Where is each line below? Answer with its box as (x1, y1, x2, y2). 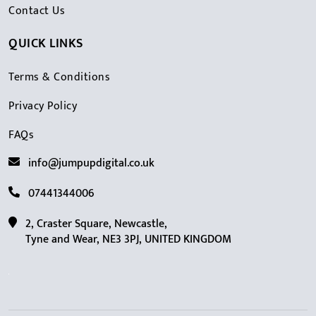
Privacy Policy (8, 97, 77, 116)
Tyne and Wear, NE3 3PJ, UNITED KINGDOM (25, 230, 231, 250)
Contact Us (8, 1, 65, 21)
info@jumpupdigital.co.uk (28, 154, 154, 174)
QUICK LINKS (8, 33, 83, 55)
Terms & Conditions (8, 68, 110, 87)
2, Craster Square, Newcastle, (25, 214, 167, 234)
